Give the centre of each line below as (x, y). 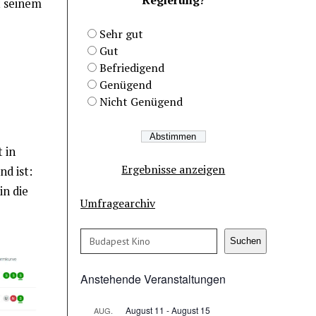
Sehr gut (122, 34)
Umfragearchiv (118, 203)
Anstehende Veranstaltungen (153, 279)
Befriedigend (132, 67)
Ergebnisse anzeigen (174, 169)
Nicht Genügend (141, 101)
